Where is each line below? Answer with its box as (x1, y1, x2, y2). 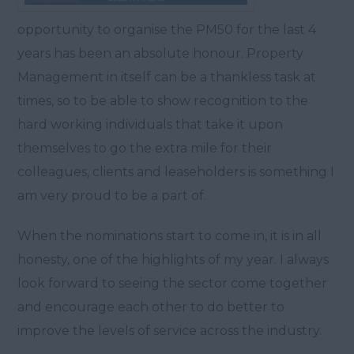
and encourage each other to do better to (17, 299, 285, 314)
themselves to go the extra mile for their (17, 140, 273, 156)
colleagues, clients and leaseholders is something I (17, 164, 335, 179)
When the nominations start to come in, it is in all (17, 228, 322, 243)
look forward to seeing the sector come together (17, 275, 328, 291)
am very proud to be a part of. (17, 187, 207, 203)
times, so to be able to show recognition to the (17, 92, 309, 108)
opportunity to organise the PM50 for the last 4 (17, 21, 317, 37)
